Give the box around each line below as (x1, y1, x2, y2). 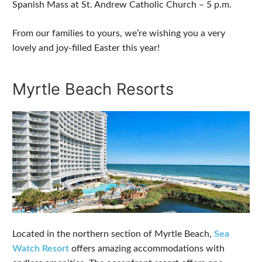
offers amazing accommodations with (69, 243, 225, 253)
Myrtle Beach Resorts (12, 80, 174, 99)
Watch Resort (12, 243, 69, 253)
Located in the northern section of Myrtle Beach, (12, 229, 214, 239)
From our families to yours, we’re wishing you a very (12, 29, 225, 38)
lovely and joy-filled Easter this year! (12, 43, 160, 53)
